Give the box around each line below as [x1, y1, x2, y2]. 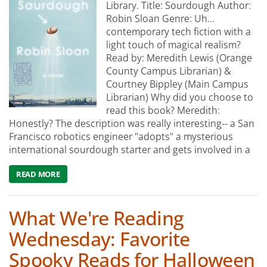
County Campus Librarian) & [106, 64, 231, 78]
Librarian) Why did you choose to [106, 91, 253, 104]
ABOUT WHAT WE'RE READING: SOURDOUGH [60, 169, 225, 180]
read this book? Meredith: [106, 104, 220, 117]
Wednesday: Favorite [9, 226, 190, 252]
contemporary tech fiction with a [106, 25, 251, 39]
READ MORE [16, 169, 60, 180]
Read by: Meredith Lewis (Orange [106, 51, 252, 65]
